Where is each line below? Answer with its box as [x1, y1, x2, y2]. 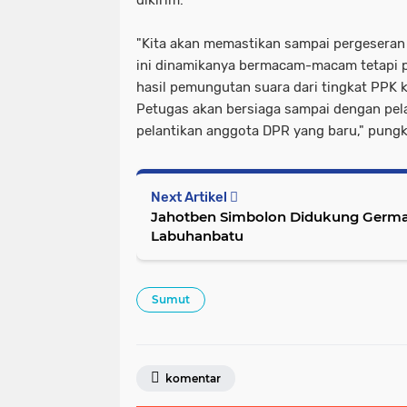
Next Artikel [151, 189, 230, 206]
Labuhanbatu [151, 227, 243, 245]
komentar [163, 372, 221, 386]
